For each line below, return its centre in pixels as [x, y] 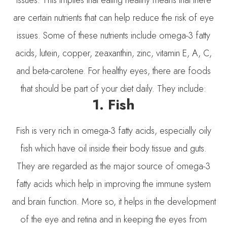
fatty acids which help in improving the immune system [113, 184]
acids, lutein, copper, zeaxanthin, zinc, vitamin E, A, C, [113, 53]
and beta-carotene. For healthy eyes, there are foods [113, 71]
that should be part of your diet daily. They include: [113, 88]
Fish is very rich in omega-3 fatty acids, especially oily [113, 130]
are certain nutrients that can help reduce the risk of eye [113, 17]
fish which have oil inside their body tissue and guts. [113, 148]
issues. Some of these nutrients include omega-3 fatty [113, 35]
